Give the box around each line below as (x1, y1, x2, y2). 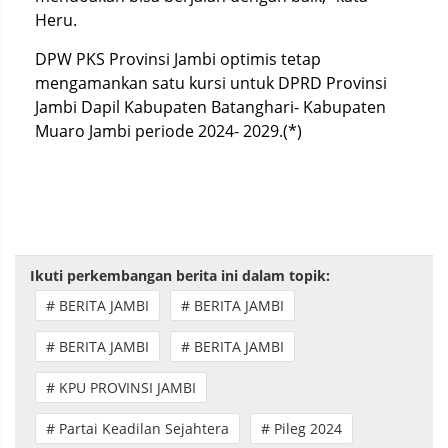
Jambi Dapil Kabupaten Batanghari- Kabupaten (35, 96, 386, 118)
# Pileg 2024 (261, 419, 342, 438)
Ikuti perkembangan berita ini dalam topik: (30, 266, 330, 285)
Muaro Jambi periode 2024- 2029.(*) (35, 120, 302, 142)
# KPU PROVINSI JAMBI (46, 378, 196, 397)
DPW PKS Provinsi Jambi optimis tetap (35, 48, 321, 70)
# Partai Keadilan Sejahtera (46, 419, 229, 438)
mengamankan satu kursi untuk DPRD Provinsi (35, 72, 387, 94)
